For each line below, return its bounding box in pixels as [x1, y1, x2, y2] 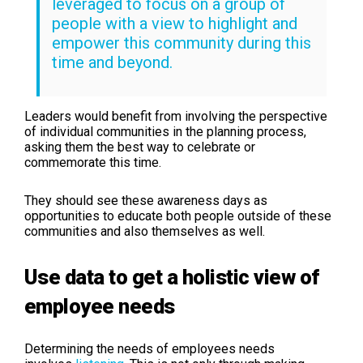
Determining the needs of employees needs [24, 341, 275, 357]
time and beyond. [52, 52, 173, 72]
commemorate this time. [24, 154, 161, 170]
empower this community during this [52, 32, 311, 53]
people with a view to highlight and [52, 13, 297, 33]
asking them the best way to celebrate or [24, 139, 255, 155]
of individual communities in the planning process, [24, 123, 306, 139]
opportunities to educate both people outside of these [24, 208, 331, 224]
